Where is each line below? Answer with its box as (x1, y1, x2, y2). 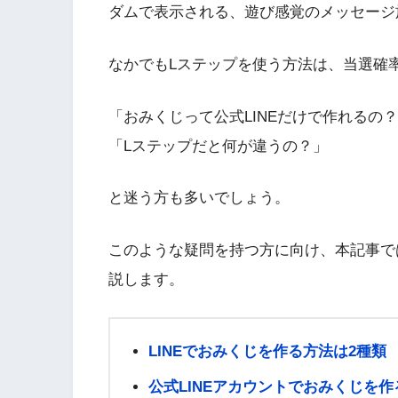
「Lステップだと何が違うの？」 (108, 137, 328, 155)
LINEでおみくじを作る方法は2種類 (147, 342, 386, 360)
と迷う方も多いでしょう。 (108, 189, 290, 207)
